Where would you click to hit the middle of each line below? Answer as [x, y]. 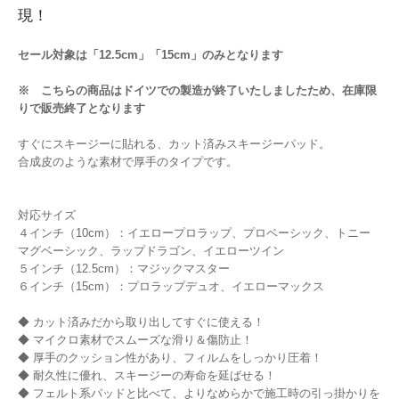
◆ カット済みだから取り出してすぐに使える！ [141, 322]
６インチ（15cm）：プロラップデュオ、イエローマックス [171, 287]
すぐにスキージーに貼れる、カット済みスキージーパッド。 [174, 144]
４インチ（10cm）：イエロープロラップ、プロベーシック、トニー [194, 233]
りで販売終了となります [81, 109]
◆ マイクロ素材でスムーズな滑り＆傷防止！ [135, 340]
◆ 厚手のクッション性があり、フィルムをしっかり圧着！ [170, 358]
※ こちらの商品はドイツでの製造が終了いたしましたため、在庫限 [197, 91]
